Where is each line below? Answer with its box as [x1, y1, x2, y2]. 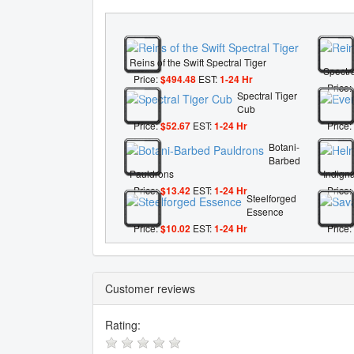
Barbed [269, 153, 300, 168]
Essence [247, 205, 284, 219]
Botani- [269, 140, 299, 154]
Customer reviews [105, 281, 195, 297]
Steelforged [247, 191, 296, 205]
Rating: [105, 317, 141, 333]
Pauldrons [130, 167, 174, 181]
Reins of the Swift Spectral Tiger [130, 55, 266, 69]
